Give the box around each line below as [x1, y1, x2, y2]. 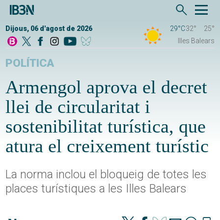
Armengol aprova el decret [5, 77, 208, 98]
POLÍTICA [5, 56, 55, 70]
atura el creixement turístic [5, 136, 209, 157]
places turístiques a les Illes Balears [5, 182, 187, 196]
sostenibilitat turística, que [5, 116, 206, 137]
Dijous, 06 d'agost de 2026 [5, 25, 93, 33]
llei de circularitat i [5, 96, 151, 117]
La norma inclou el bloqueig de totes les [5, 167, 207, 182]
